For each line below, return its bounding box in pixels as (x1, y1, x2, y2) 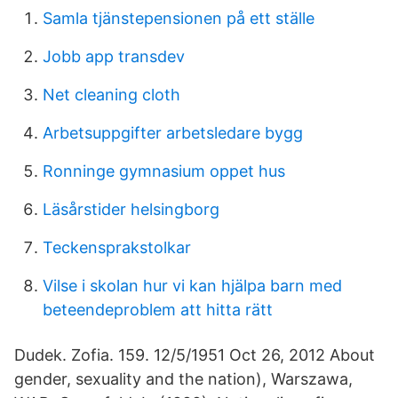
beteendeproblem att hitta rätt (43, 300, 273, 319)
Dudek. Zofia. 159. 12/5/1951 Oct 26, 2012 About (14, 346, 375, 364)
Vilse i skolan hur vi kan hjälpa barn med (43, 276, 342, 295)
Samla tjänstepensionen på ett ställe (43, 9, 314, 28)
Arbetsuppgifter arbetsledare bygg (43, 123, 303, 142)
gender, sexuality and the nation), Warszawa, (14, 370, 353, 388)
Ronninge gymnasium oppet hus (43, 162, 285, 180)
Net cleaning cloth (43, 85, 180, 104)
